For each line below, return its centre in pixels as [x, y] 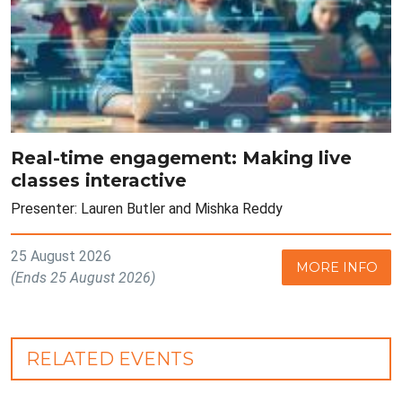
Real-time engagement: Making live [181, 158]
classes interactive [99, 180]
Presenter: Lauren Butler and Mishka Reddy [147, 209]
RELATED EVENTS [110, 359]
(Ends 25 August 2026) [83, 278]
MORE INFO [336, 268]
